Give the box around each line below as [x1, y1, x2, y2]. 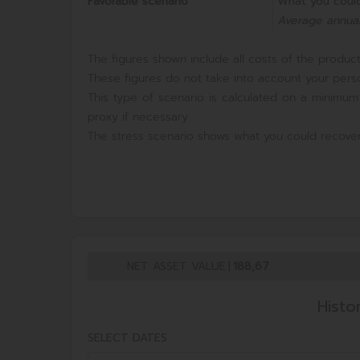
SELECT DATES [88, 329, 167, 346]
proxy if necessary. [88, 108, 190, 125]
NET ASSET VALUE [127, 257, 227, 275]
